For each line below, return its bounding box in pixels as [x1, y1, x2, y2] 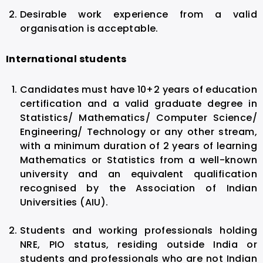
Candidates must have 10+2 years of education [20, 82, 257, 96]
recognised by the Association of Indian [20, 181, 257, 195]
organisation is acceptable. [20, 21, 159, 35]
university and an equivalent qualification [20, 167, 257, 181]
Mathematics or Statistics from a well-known [20, 153, 257, 167]
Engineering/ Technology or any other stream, [20, 124, 257, 139]
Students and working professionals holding [20, 223, 257, 237]
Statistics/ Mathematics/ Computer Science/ [20, 110, 257, 124]
